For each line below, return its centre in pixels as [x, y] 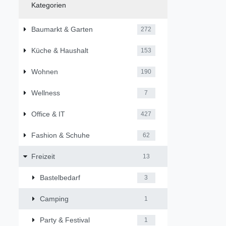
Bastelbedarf [60, 177]
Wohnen [44, 71]
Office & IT [48, 114]
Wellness [45, 93]
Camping [54, 199]
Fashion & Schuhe [60, 135]
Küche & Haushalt [60, 50]
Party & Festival [65, 220]
